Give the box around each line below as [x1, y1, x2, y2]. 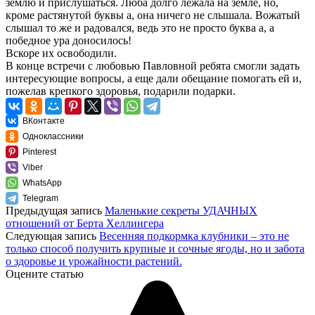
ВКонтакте [22, 115, 65, 126]
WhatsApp [22, 177, 62, 188]
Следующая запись [6, 229, 99, 242]
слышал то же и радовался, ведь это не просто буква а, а [6, 21, 274, 34]
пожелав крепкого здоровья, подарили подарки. [6, 84, 236, 97]
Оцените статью [6, 267, 84, 280]
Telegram [22, 193, 58, 203]
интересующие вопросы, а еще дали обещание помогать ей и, [6, 72, 302, 84]
